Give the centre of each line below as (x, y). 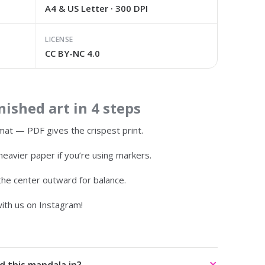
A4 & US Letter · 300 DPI (97, 8)
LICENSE (59, 39)
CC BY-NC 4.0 (73, 53)
